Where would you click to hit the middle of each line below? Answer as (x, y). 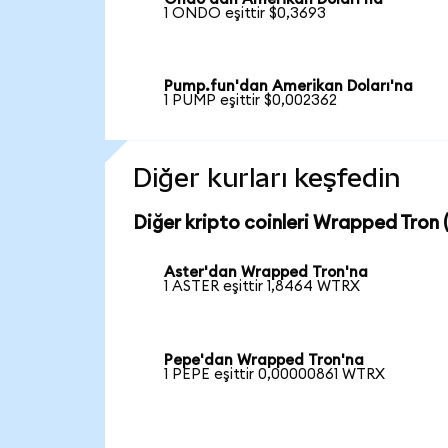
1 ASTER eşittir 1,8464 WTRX (262, 287)
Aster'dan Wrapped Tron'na (266, 273)
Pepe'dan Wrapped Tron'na (264, 360)
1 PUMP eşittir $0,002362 (251, 101)
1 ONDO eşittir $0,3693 (245, 13)
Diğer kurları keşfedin (266, 178)
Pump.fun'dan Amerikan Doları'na (289, 87)
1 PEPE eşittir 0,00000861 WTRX (275, 374)
